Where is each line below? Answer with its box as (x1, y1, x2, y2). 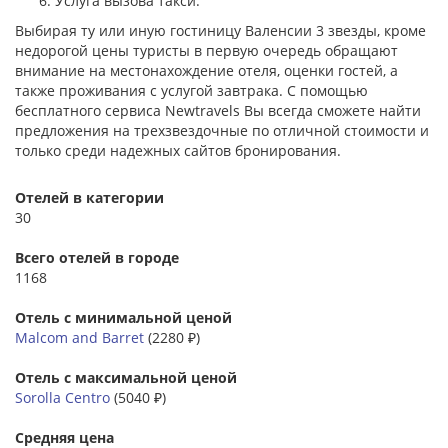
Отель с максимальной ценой (15, 367, 237, 387)
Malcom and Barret (15, 327, 144, 347)
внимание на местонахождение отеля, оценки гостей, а (15, 60, 398, 80)
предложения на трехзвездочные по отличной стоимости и (15, 120, 429, 140)
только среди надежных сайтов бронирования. (15, 140, 341, 160)
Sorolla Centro (15, 387, 110, 407)
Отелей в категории (15, 187, 164, 207)
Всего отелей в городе (15, 247, 179, 267)
